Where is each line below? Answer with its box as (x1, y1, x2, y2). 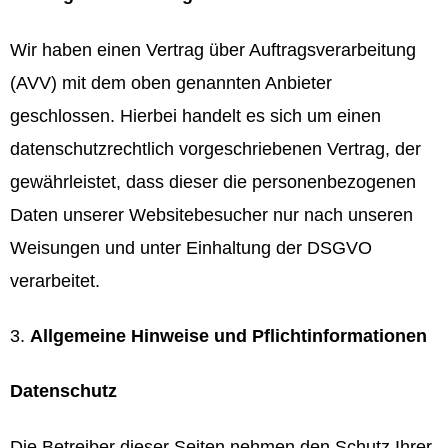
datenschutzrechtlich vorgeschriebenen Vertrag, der (10, 138, 421, 159)
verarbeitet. (10, 270, 100, 291)
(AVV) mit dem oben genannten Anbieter (10, 72, 332, 93)
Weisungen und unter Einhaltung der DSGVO (10, 237, 372, 258)
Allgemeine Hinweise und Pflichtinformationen (30, 325, 427, 346)
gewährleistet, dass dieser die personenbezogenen (10, 171, 416, 192)
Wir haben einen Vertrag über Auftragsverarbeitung (10, 39, 416, 60)
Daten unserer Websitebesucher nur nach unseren (10, 204, 413, 225)
